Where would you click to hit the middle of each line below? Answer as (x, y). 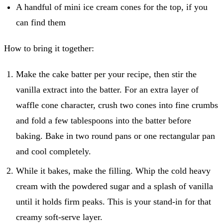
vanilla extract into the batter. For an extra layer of (107, 90)
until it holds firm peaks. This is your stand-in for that (113, 202)
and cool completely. (54, 152)
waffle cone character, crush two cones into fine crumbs (117, 105)
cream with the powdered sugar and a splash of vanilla (114, 186)
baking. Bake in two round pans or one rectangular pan (115, 136)
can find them (41, 23)
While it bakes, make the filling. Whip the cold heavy (113, 171)
